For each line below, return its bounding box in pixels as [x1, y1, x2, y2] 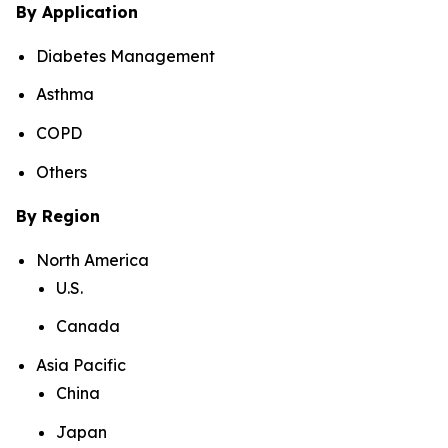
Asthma [36, 84, 94, 105]
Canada [56, 316, 120, 337]
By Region [16, 205, 100, 226]
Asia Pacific [36, 354, 126, 375]
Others [36, 161, 87, 182]
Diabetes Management [36, 45, 215, 66]
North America [36, 249, 149, 270]
